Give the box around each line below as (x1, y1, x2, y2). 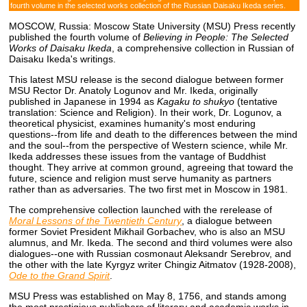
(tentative (234, 96, 278, 108)
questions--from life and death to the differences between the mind (9, 129, 298, 140)
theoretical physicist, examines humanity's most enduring (9, 118, 256, 130)
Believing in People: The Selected (143, 32, 289, 43)
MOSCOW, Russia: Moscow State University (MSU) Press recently (9, 21, 296, 32)
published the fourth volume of (9, 32, 144, 43)
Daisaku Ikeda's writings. (9, 53, 116, 65)
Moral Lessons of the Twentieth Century (9, 215, 182, 227)
